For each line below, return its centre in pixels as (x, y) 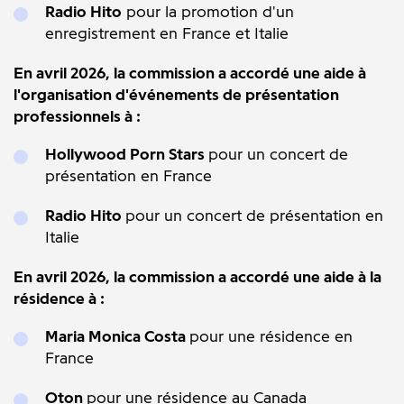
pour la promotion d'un (208, 12)
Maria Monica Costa (117, 336)
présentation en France (129, 176)
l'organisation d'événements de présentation (176, 95)
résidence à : (59, 298)
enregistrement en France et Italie (167, 33)
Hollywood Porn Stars (127, 154)
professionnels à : (77, 116)
